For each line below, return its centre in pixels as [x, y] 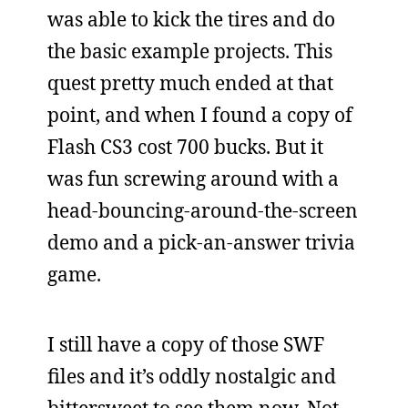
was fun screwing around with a [193, 178]
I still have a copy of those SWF [186, 344]
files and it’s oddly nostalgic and [192, 376]
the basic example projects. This [190, 51]
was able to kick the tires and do [191, 19]
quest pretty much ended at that [190, 82]
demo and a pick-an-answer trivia [201, 242]
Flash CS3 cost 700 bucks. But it [185, 146]
